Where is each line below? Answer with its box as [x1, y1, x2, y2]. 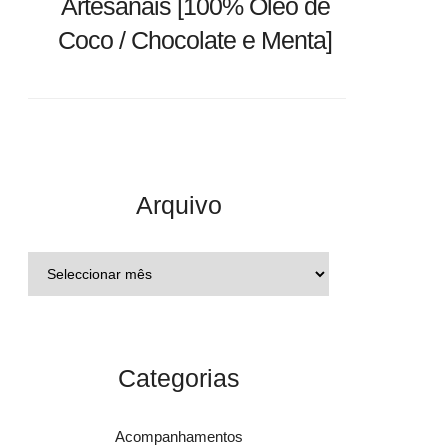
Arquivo [135, 191, 222, 219]
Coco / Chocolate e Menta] [58, 26, 333, 54]
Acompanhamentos [114, 428, 243, 445]
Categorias [117, 364, 240, 392]
